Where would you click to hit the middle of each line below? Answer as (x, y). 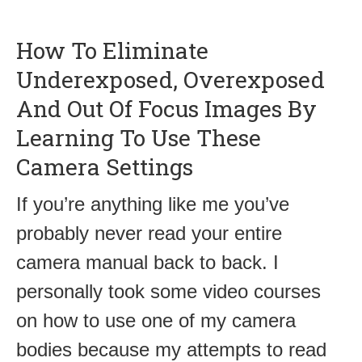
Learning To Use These (139, 137)
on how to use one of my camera (156, 320)
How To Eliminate (112, 50)
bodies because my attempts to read (171, 349)
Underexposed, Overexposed (170, 79)
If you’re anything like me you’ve (153, 204)
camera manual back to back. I (147, 262)
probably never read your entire (149, 233)
